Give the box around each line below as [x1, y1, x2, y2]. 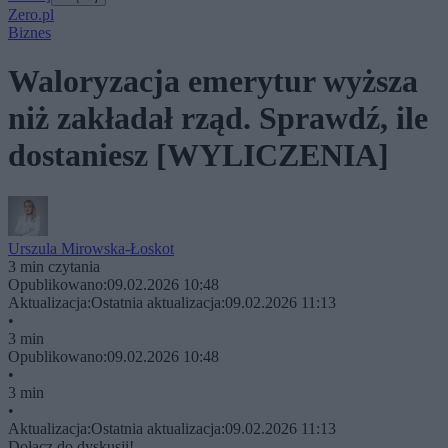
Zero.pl [8, 6, 54, 23]
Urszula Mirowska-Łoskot [8, 239, 174, 257]
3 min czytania [8, 257, 100, 275]
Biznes [8, 24, 51, 41]
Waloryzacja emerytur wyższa [8, 63, 418, 100]
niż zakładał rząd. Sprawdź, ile [8, 100, 428, 137]
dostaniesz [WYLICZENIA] [8, 137, 389, 174]
